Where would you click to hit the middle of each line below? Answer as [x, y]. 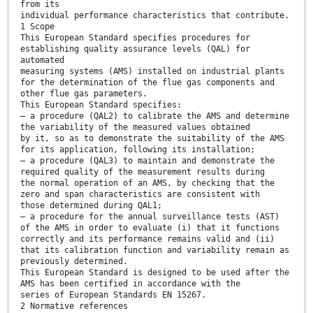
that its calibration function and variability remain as [155, 250]
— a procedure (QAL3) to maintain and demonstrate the [147, 161]
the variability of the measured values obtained [135, 128]
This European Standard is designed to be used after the [155, 273]
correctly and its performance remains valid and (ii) [147, 239]
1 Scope [37, 27]
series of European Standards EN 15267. [113, 295]
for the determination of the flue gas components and [147, 83]
